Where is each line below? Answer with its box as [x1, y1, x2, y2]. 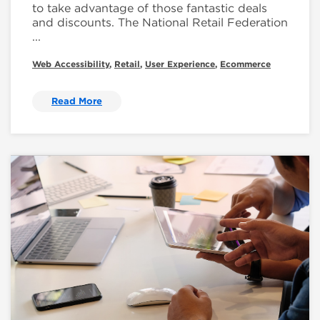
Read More [51, 96, 102, 106]
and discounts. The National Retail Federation [32, 16, 288, 29]
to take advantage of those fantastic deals [32, 1, 267, 15]
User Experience [145, 59, 215, 69]
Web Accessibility [32, 59, 109, 69]
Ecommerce [220, 59, 271, 69]
